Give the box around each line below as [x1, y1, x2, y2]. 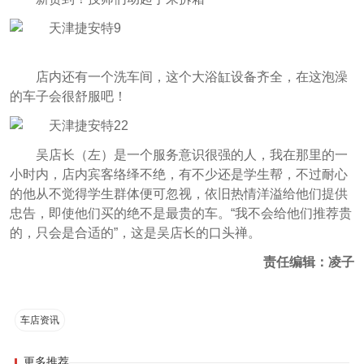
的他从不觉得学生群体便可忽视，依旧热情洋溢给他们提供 [9, 187, 348, 201]
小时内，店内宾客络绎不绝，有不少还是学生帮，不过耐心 [9, 167, 348, 182]
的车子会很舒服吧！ [9, 89, 127, 104]
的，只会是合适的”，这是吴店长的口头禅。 [9, 226, 261, 240]
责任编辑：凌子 [263, 255, 355, 270]
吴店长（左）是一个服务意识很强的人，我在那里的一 [35, 148, 348, 162]
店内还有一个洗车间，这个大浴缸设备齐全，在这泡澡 [35, 70, 348, 84]
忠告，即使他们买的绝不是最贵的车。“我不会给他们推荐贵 [9, 206, 352, 221]
